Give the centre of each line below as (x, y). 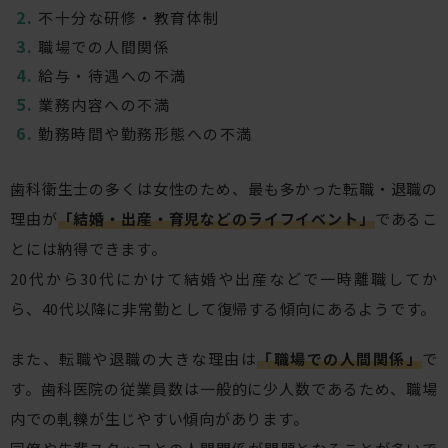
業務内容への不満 (104, 105)
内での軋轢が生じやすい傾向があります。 (159, 419)
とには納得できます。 (88, 249)
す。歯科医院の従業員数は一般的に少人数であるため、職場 (224, 389)
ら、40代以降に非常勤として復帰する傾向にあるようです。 (223, 309)
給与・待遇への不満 (112, 76)
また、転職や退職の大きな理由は (134, 359)
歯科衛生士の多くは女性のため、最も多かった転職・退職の (224, 189)
